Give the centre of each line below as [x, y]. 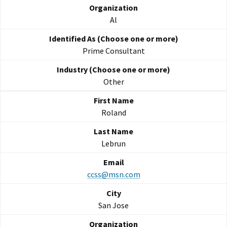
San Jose [113, 205]
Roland [113, 113]
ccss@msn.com [113, 175]
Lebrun [113, 144]
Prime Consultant [113, 51]
